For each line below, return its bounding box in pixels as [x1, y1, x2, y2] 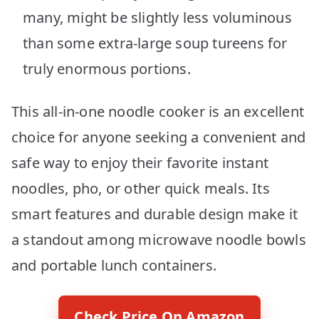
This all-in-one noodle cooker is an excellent [11, 101, 305, 121]
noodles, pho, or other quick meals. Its [11, 178, 270, 198]
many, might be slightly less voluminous [23, 7, 292, 27]
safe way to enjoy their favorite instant [11, 152, 269, 172]
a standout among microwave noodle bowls [11, 229, 306, 249]
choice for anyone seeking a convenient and [11, 127, 306, 147]
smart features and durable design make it [11, 204, 298, 224]
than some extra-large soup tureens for [23, 33, 288, 53]
